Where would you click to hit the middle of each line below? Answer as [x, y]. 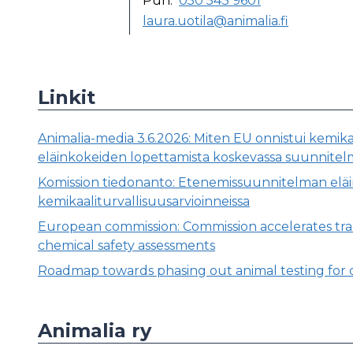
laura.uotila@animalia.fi [216, 20]
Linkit [67, 97]
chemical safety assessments [126, 245]
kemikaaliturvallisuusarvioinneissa [144, 201]
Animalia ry [95, 330]
